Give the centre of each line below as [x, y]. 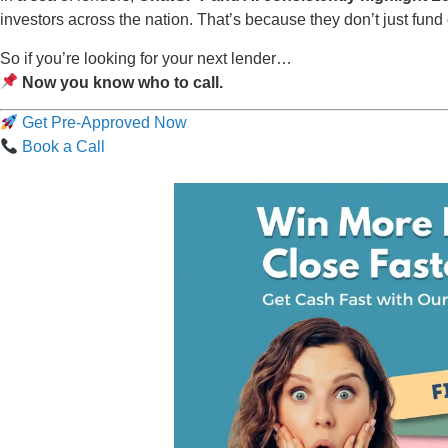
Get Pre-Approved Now [103, 122]
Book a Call [62, 146]
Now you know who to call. [123, 82]
